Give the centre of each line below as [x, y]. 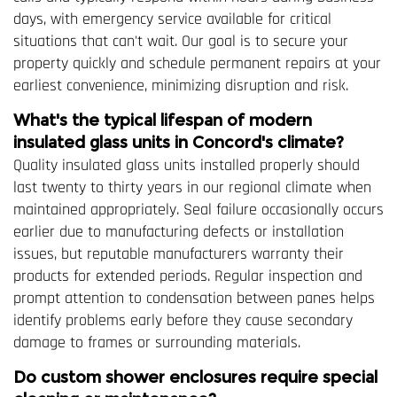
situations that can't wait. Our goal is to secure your [181, 41]
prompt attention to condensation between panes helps [194, 298]
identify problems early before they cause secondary [183, 320]
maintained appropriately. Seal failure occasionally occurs [198, 209]
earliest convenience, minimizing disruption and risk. [181, 85]
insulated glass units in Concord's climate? [179, 142]
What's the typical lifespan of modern [163, 120]
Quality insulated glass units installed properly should [187, 165]
